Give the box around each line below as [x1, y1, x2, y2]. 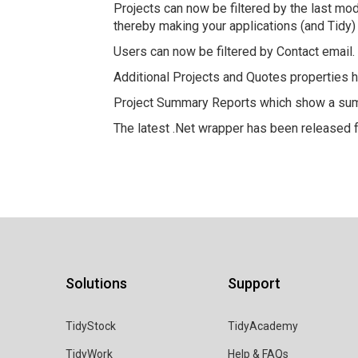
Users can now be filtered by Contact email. [113, 44, 355, 59]
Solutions [66, 275, 128, 292]
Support [228, 275, 281, 292]
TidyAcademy [228, 320, 299, 332]
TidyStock [66, 320, 117, 332]
